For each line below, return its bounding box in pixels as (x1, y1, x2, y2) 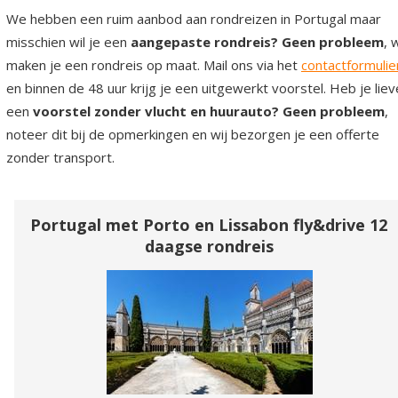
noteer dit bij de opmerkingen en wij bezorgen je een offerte (6, 125, 379, 143)
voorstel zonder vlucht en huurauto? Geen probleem (33, 102, 385, 120)
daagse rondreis (145, 235, 274, 257)
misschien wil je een (6, 33, 131, 51)
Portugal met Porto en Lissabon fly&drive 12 (30, 213, 388, 235)
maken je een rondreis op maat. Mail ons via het (6, 56, 301, 74)
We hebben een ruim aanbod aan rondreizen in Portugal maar (6, 10, 381, 28)
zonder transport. (6, 148, 115, 166)
